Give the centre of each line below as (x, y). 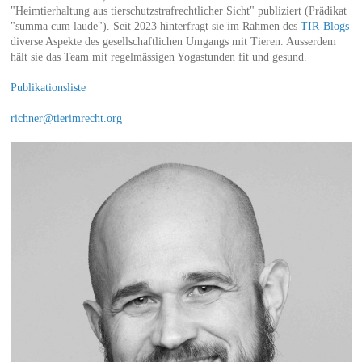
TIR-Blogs (324, 27)
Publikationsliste (48, 88)
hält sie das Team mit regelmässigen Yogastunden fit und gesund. (158, 57)
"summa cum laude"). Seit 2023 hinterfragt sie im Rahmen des (155, 27)
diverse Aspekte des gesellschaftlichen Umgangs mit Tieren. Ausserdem (173, 42)
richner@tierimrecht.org (66, 119)
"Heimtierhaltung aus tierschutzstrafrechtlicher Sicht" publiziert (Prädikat (178, 11)
